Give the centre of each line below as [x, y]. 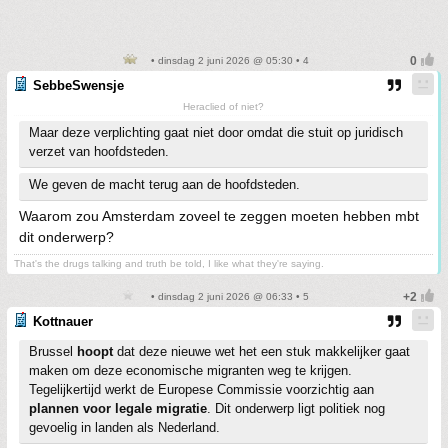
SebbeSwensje [78, 85]
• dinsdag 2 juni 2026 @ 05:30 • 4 [228, 60]
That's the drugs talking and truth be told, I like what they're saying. [169, 263]
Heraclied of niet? [223, 106]
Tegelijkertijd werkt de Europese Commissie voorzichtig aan [201, 389]
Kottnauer [63, 321]
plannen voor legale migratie [118, 408]
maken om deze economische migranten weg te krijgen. [190, 370]
